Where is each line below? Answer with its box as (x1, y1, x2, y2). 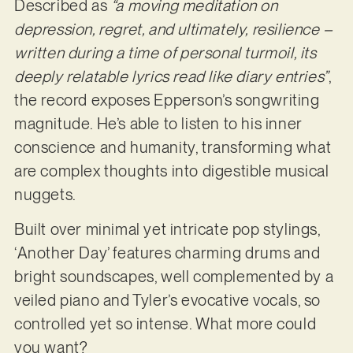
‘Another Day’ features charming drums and (13, 243, 321, 263)
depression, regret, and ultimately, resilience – (13, 19, 333, 39)
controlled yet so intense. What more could (13, 314, 317, 334)
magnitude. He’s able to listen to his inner (13, 113, 303, 133)
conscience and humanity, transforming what (13, 137, 332, 157)
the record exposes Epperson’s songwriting (13, 90, 320, 110)
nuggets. (13, 184, 80, 204)
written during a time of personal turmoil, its (13, 43, 317, 62)
